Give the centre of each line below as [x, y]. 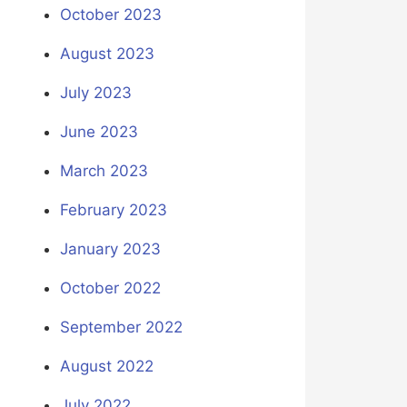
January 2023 [110, 249]
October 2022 [110, 288]
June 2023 [99, 132]
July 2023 [95, 93]
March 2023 [104, 171]
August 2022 [106, 367]
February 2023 [113, 210]
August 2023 [107, 54]
